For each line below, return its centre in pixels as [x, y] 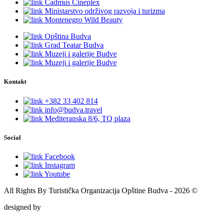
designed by [22, 207]
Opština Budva [67, 36]
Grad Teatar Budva [73, 45]
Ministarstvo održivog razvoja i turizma [104, 11]
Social [12, 137]
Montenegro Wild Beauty [83, 20]
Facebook [59, 156]
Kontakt [15, 82]
